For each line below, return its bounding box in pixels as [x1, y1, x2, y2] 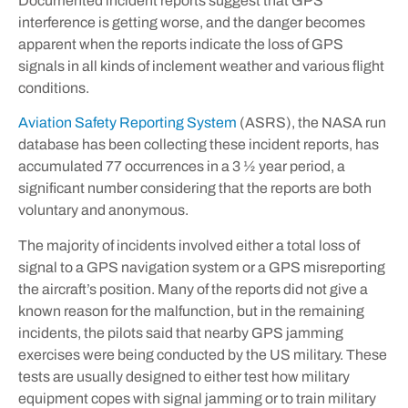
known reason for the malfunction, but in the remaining [18, 302, 364, 319]
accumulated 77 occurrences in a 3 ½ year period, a [18, 158, 345, 175]
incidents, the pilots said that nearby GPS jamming [18, 324, 343, 341]
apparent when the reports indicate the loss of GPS [18, 36, 343, 52]
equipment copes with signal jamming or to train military [18, 390, 376, 406]
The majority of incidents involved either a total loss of [18, 237, 360, 253]
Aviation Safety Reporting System [18, 115, 237, 131]
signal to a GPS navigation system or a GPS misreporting [18, 259, 385, 275]
